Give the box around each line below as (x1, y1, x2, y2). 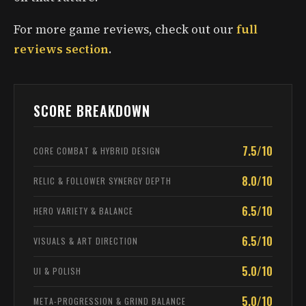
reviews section (14, 40, 109, 57)
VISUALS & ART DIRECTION (33, 235, 138, 247)
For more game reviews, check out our (14, 20, 236, 38)
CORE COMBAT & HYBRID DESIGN (33, 145, 161, 157)
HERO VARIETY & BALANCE (33, 205, 133, 217)
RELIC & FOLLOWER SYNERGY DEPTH (33, 175, 171, 187)
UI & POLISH (33, 265, 81, 277)
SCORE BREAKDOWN (33, 100, 150, 121)
